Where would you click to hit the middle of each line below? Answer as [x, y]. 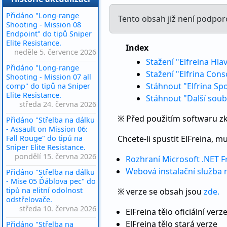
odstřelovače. [29, 199]
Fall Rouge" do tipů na [44, 138]
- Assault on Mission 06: [47, 129]
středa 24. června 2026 [58, 104]
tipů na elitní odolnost [44, 190]
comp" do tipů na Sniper [48, 86]
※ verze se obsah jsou [161, 192]
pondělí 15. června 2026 [55, 156]
